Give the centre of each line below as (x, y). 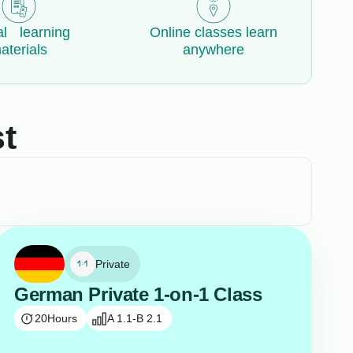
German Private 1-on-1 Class (138, 295)
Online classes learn (214, 33)
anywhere (214, 50)
